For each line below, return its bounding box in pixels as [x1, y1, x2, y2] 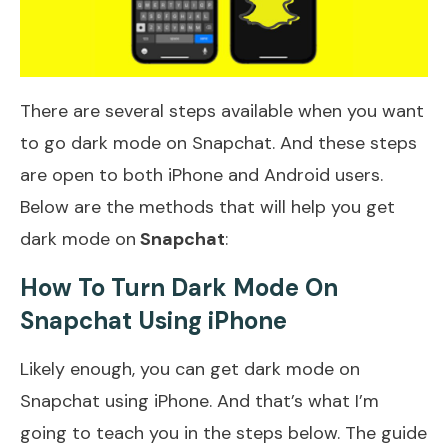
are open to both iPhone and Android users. [20, 162, 383, 187]
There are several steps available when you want [20, 98, 424, 123]
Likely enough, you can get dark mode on [20, 356, 360, 381]
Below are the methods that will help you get [20, 194, 395, 219]
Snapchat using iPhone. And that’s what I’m [20, 388, 379, 413]
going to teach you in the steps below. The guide [20, 420, 427, 445]
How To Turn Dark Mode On [20, 271, 338, 303]
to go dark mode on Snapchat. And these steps [20, 130, 417, 155]
